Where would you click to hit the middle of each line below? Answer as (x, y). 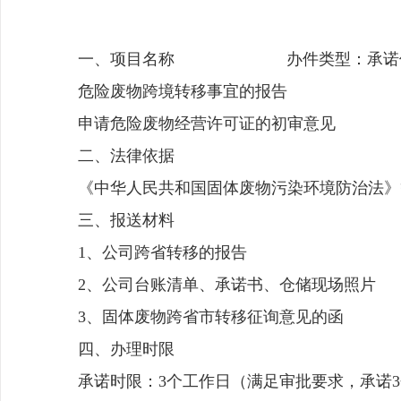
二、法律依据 (126, 156)
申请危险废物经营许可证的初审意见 (207, 124)
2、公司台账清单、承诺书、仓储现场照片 (227, 285)
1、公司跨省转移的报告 (162, 252)
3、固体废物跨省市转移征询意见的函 (211, 317)
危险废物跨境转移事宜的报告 (183, 91)
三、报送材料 (126, 220)
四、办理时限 (126, 349)
